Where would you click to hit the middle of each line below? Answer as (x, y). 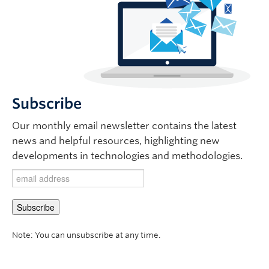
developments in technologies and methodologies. (127, 156)
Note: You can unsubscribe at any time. (86, 235)
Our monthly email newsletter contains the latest (124, 126)
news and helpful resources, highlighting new (116, 141)
